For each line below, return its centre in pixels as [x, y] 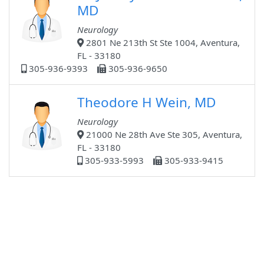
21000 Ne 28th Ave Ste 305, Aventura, [163, 135]
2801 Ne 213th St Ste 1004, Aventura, [162, 43]
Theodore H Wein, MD [146, 103]
